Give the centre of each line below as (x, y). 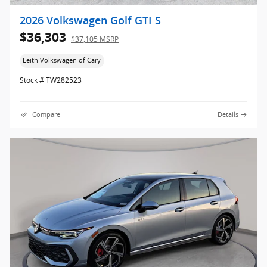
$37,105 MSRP (95, 39)
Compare (46, 114)
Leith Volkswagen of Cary (62, 60)
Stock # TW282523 (51, 80)
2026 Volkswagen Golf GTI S (90, 21)
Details (228, 114)
